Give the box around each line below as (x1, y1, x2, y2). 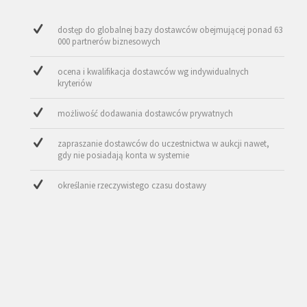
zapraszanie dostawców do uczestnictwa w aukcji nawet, (58, 138, 270, 150)
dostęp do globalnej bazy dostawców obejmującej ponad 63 (58, 24, 283, 36)
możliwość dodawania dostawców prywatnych (58, 108, 234, 120)
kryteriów (58, 77, 93, 90)
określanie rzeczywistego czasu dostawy (58, 180, 207, 192)
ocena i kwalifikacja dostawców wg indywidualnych (58, 66, 249, 78)
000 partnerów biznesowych (58, 36, 161, 48)
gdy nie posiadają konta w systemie (58, 149, 190, 162)
